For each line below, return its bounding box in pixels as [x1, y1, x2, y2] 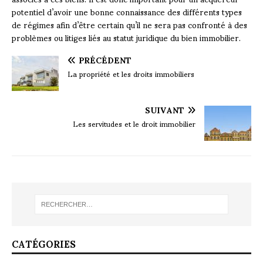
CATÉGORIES [12, 230, 76, 258]
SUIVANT [145, 97, 184, 122]
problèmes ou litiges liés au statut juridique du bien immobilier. [12, 25, 241, 49]
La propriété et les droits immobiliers [68, 62, 194, 85]
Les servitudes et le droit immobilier [73, 112, 195, 134]
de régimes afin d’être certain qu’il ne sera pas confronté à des [12, 12, 247, 36]
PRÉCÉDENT [79, 47, 131, 72]
